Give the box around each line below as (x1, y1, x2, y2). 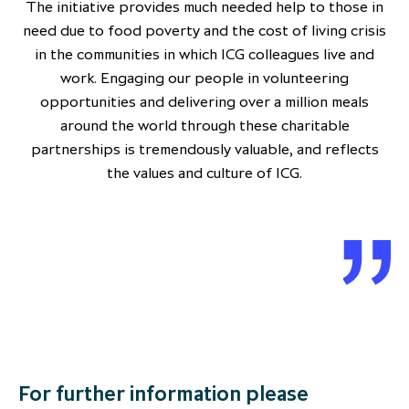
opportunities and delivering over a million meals (40, 92, 369, 111)
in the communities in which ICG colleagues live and (35, 45, 374, 64)
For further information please (18, 380, 309, 407)
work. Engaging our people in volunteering (60, 68, 349, 88)
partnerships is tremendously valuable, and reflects (30, 140, 379, 159)
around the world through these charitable (59, 116, 350, 135)
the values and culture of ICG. (107, 163, 302, 183)
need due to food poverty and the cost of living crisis (23, 21, 386, 40)
